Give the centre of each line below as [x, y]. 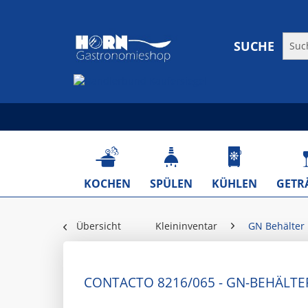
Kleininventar [186, 226]
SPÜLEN [171, 184]
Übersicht [99, 226]
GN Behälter [276, 226]
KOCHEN [107, 184]
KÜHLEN [234, 184]
